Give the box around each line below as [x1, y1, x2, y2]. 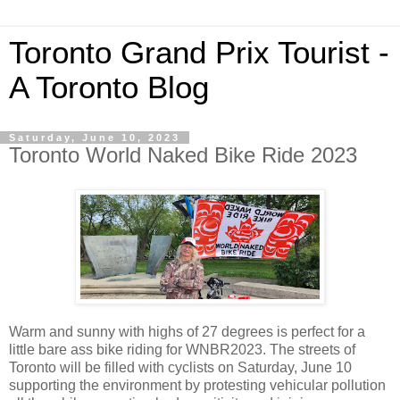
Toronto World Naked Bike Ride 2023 [9, 143, 357, 167]
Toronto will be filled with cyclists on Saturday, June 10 [9, 359, 352, 375]
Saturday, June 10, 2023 [9, 132, 180, 143]
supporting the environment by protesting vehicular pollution [9, 377, 386, 393]
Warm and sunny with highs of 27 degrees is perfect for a [9, 323, 365, 339]
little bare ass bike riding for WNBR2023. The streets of [9, 341, 355, 357]
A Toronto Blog [9, 71, 209, 104]
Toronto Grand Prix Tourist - [9, 36, 389, 70]
